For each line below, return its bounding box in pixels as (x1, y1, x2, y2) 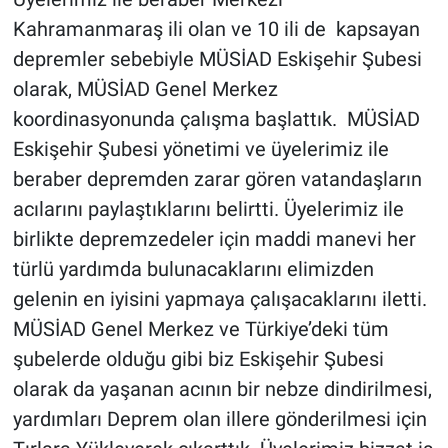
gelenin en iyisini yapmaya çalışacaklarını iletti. (12, 287, 427, 312)
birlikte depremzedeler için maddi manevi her (12, 227, 416, 252)
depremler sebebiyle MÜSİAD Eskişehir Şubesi (12, 47, 422, 72)
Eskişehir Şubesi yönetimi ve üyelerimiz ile (12, 137, 389, 162)
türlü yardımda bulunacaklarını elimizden (12, 257, 374, 282)
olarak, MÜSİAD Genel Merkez (12, 77, 278, 102)
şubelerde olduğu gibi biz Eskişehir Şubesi (12, 347, 384, 372)
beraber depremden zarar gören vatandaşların (12, 167, 422, 192)
